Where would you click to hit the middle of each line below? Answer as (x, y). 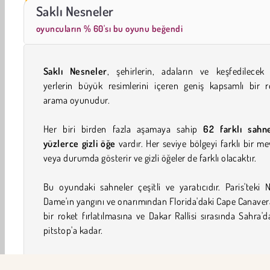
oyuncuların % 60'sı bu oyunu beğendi (110, 28)
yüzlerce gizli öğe (80, 143)
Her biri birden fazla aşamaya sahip (124, 129)
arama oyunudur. (77, 100)
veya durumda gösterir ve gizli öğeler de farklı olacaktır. (150, 158)
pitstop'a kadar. (73, 230)
